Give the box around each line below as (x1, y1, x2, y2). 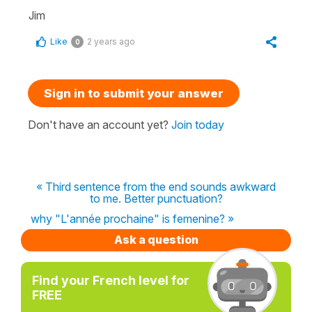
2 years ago (87, 36, 135, 47)
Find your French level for (32, 272, 189, 288)
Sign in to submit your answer (44, 86, 224, 100)
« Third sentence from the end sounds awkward (36, 179, 276, 194)
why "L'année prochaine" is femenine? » (31, 211, 234, 226)
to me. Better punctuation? (89, 191, 223, 205)
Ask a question (114, 232, 198, 247)
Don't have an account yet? (28, 117, 171, 132)
